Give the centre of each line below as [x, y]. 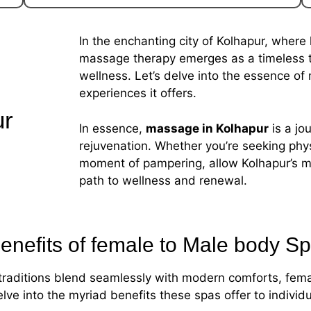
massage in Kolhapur [207, 128]
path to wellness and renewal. [163, 180]
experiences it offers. [138, 93]
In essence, [112, 128]
